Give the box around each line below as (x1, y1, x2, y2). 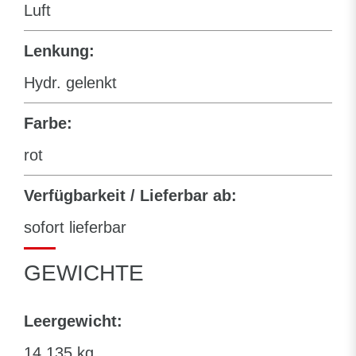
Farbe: (24, 114, 72, 132)
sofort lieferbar (24, 218, 126, 236)
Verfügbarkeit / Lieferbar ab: (24, 186, 237, 204)
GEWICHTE (24, 260, 144, 285)
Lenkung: (24, 41, 95, 60)
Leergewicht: (24, 311, 122, 330)
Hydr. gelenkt (24, 73, 117, 91)
